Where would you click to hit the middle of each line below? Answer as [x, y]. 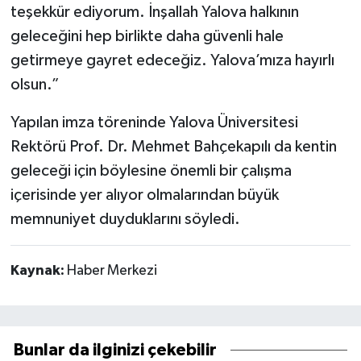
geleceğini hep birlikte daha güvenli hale [147, 36]
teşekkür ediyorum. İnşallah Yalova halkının [154, 12]
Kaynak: [38, 270]
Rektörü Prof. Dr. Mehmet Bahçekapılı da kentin [173, 146]
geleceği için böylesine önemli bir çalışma [151, 170]
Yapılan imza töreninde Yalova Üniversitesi [154, 122]
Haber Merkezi [112, 270]
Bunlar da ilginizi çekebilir [115, 350]
